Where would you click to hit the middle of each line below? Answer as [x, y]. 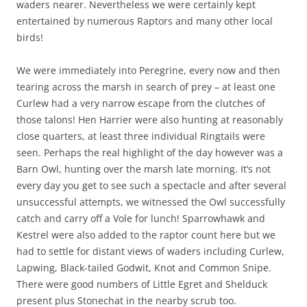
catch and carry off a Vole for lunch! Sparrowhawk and [141, 218]
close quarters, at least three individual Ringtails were [141, 136]
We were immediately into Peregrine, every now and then [148, 70]
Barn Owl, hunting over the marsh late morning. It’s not [144, 169]
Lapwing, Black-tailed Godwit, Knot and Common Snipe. [144, 267]
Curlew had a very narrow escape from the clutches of [141, 103]
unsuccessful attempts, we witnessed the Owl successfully [151, 201]
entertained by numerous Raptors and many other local [145, 21]
